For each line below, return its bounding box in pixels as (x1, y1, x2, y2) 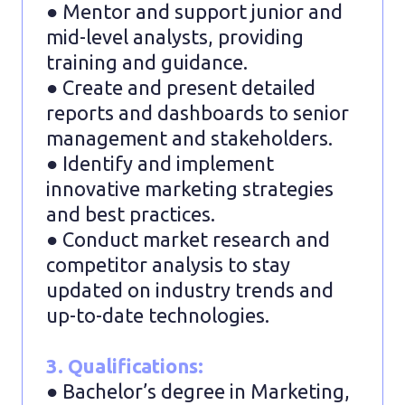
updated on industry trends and (46, 278, 334, 301)
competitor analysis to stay (46, 252, 290, 276)
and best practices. (46, 202, 215, 225)
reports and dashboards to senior (46, 100, 349, 124)
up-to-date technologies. (46, 303, 269, 326)
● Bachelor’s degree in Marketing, (46, 379, 350, 402)
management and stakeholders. (46, 126, 333, 149)
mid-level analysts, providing (46, 24, 304, 48)
